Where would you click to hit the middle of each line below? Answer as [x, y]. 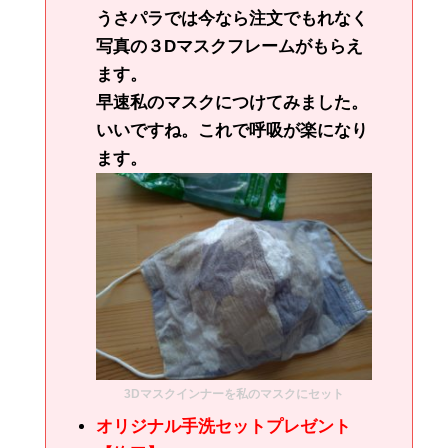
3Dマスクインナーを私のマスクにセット [234, 394]
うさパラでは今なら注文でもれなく [232, 19]
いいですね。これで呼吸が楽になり [232, 131]
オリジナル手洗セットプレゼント [223, 427]
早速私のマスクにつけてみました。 [232, 103]
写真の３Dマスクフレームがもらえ [229, 47]
